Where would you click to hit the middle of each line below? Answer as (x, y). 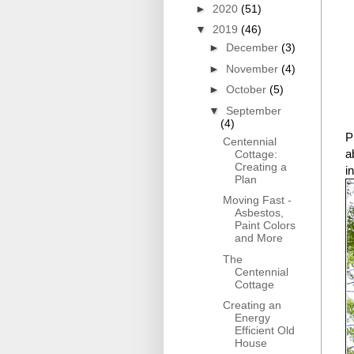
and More (258, 238)
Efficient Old (264, 331)
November (253, 68)
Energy (252, 318)
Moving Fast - (257, 200)
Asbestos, (259, 213)
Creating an (252, 305)
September (253, 110)
